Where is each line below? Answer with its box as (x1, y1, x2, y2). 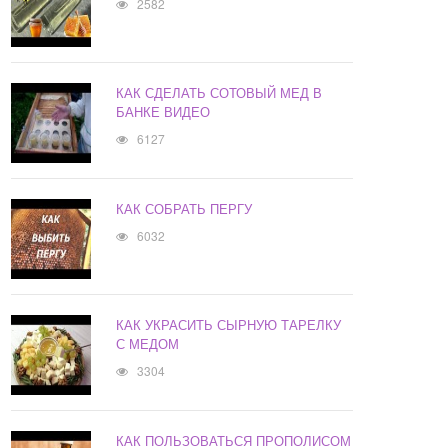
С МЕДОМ (116, 334, 180, 354)
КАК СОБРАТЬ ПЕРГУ (116, 199, 253, 219)
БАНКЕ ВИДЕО (116, 102, 211, 122)
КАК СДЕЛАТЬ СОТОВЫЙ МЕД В (116, 83, 323, 103)
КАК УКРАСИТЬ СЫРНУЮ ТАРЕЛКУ (116, 315, 342, 335)
